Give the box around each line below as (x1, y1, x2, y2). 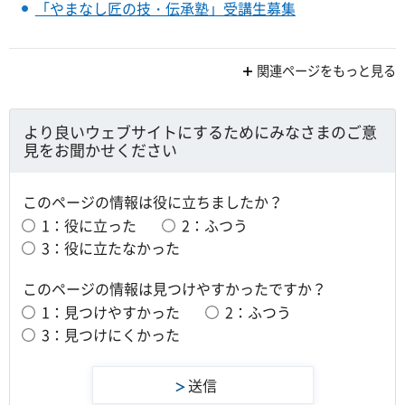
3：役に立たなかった (42, 237, 180, 259)
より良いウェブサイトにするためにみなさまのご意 (24, 119, 377, 143)
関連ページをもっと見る (257, 61, 396, 80)
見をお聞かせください (24, 137, 177, 161)
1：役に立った (42, 214, 137, 237)
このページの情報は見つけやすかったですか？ (23, 277, 326, 299)
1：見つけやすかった (42, 301, 180, 324)
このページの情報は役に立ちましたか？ (23, 190, 283, 212)
